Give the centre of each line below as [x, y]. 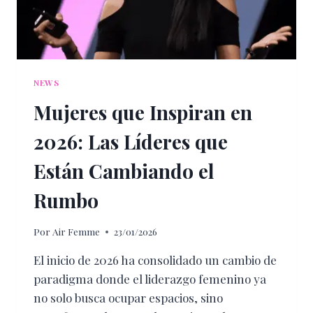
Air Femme [77, 232]
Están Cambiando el [124, 170]
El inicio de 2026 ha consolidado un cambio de [155, 260]
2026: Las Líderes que [131, 141]
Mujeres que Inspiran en [143, 112]
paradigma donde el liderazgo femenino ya [150, 279]
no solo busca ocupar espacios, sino [128, 298]
